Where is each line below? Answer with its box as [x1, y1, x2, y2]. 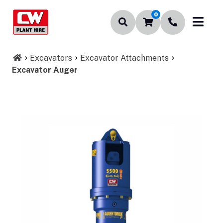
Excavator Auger [12, 65, 78, 75]
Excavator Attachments [80, 53, 169, 63]
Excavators [30, 53, 72, 63]
